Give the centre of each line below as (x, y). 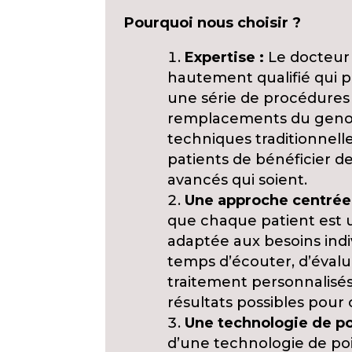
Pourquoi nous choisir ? (213, 23)
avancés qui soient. (238, 180)
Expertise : (225, 57)
